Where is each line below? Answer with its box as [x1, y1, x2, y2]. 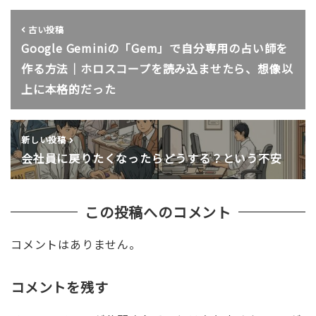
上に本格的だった [20, 80, 116, 97]
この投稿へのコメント [85, 202, 231, 223]
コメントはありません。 [10, 236, 141, 253]
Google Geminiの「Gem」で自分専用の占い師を [20, 39, 288, 56]
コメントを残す [10, 277, 109, 298]
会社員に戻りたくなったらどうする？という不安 [20, 150, 282, 167]
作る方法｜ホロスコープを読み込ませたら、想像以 [20, 59, 293, 77]
